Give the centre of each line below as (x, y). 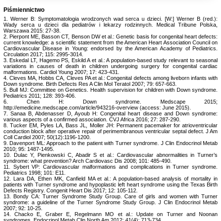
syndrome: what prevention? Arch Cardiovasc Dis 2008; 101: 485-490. (87, 161)
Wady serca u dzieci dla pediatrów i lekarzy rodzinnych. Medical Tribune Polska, (110, 24)
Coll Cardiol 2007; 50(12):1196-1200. (47, 137)
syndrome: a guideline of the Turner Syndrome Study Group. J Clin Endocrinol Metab (110, 202)
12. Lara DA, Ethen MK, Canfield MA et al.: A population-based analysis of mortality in (110, 178)
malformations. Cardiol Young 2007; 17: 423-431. (61, 72)
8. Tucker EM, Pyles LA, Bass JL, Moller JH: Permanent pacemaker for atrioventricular (110, 125)
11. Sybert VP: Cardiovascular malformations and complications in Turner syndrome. (110, 166)
